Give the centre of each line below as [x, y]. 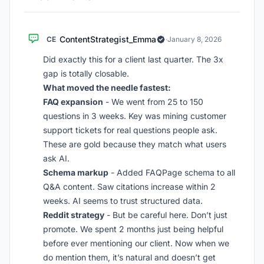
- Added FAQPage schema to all [172, 172]
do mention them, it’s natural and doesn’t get [129, 257]
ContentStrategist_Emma [108, 39]
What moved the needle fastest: [107, 88]
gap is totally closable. [86, 73]
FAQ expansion [73, 102]
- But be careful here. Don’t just [166, 215]
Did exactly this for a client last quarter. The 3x [133, 59]
